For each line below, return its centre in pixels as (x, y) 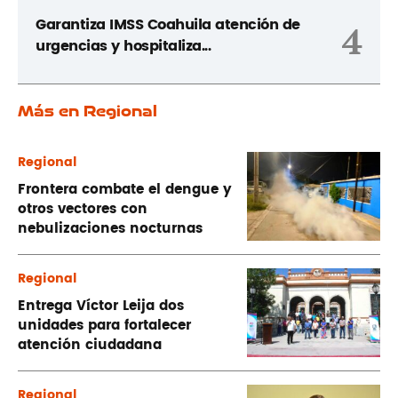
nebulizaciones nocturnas (110, 229)
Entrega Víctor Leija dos (101, 306)
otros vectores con (83, 210)
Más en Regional (88, 111)
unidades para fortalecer (104, 326)
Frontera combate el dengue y (125, 190)
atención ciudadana (90, 346)
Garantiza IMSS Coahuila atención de (168, 24)
